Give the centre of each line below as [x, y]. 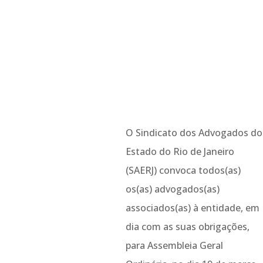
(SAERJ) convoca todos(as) [183, 170]
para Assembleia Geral [174, 245]
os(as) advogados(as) [172, 189]
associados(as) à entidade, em [192, 208]
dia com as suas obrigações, [187, 226]
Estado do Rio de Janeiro [180, 151]
